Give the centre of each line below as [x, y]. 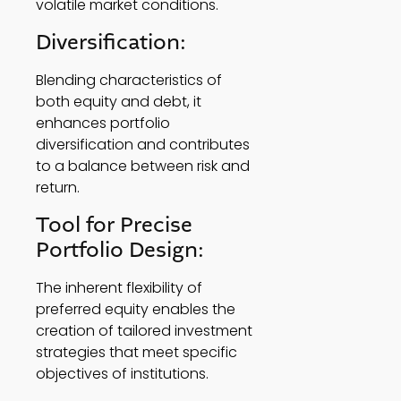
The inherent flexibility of [119, 288]
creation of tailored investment [144, 331]
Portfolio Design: [123, 251]
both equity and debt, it [119, 102]
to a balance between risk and [143, 166]
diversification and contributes [143, 145]
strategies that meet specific [137, 353]
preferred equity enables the [136, 310]
